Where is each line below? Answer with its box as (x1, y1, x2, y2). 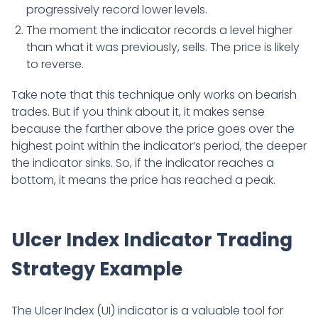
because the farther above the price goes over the (11, 121, 295, 138)
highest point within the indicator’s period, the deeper (11, 138, 307, 155)
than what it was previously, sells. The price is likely (26, 38, 300, 55)
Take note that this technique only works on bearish (11, 87, 297, 104)
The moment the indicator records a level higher (26, 21, 292, 38)
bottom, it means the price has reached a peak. (11, 172, 275, 189)
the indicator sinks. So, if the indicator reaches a (11, 155, 274, 172)
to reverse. (26, 55, 84, 72)
